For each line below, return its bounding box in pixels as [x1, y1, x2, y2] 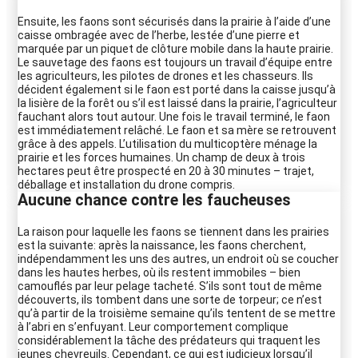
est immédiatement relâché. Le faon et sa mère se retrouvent [18, 123, 336, 137]
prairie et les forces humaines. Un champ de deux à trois [18, 150, 305, 164]
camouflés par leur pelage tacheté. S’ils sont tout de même [18, 279, 322, 292]
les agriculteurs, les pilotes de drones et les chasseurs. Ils [18, 69, 313, 82]
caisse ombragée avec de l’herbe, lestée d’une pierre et [18, 28, 300, 42]
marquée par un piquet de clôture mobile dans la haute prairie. [18, 42, 333, 55]
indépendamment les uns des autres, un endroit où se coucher [18, 252, 339, 265]
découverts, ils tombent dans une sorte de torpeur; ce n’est [18, 292, 322, 306]
